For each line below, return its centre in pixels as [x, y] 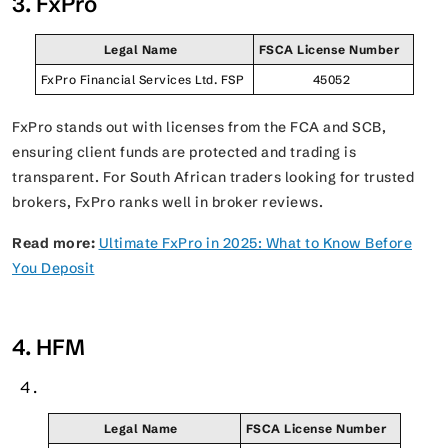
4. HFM [51, 347]
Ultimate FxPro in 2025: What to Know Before [255, 242]
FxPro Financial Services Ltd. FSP [144, 79]
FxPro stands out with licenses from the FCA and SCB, [199, 126]
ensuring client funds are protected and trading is [184, 151]
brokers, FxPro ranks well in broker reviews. [169, 201]
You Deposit [53, 267]
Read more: [53, 242]
